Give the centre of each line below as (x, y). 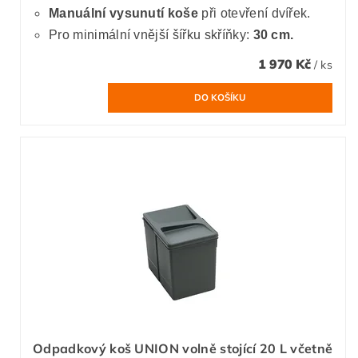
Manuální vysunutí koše (125, 13)
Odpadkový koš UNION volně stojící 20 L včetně (183, 348)
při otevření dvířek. (256, 13)
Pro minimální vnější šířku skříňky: (151, 34)
